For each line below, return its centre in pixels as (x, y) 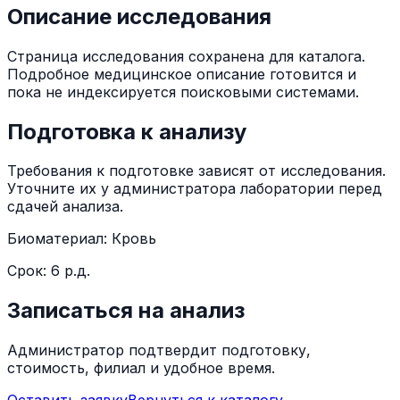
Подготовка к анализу (127, 131)
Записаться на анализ (126, 311)
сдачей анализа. (65, 207)
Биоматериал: (59, 239)
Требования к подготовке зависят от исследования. (196, 171)
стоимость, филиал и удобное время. (141, 368)
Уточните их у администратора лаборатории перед (195, 189)
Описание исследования (139, 16)
